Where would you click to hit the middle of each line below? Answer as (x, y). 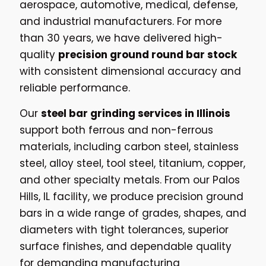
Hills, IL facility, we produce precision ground (132, 196)
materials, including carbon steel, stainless (129, 146)
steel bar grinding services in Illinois (136, 113)
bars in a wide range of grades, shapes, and (133, 213)
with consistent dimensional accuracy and (130, 71)
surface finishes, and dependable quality (126, 246)
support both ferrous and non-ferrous (116, 130)
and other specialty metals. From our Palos (130, 180)
